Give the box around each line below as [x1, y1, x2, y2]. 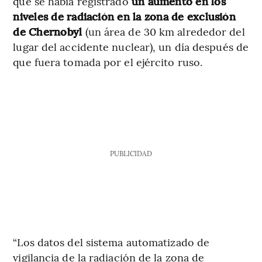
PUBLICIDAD [109, 148, 152, 158]
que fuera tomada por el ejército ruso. [13, 54, 203, 69]
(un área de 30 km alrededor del [85, 23, 245, 39]
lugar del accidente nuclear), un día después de [13, 39, 249, 54]
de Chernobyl [13, 23, 85, 39]
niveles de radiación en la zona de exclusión [13, 8, 236, 23]
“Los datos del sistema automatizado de [13, 234, 210, 249]
